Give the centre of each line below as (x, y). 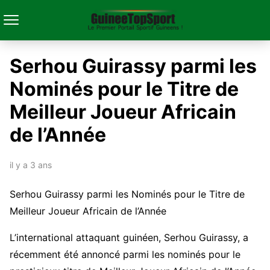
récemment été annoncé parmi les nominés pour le (125, 254)
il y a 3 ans (31, 165)
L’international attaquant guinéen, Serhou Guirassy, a (129, 237)
